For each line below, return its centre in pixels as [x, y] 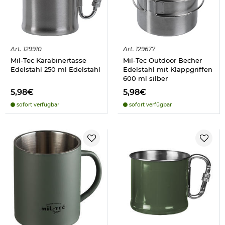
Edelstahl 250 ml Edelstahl [55, 69]
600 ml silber [145, 78]
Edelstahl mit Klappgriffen [168, 69]
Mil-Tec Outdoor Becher [162, 60]
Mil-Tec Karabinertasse [48, 60]
